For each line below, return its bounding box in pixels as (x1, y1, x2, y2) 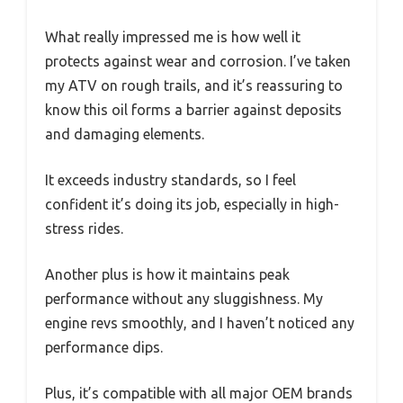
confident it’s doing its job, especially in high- (45, 195, 339, 212)
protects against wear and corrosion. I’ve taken (45, 52, 351, 69)
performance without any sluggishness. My (45, 290, 323, 307)
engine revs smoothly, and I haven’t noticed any (45, 314, 354, 331)
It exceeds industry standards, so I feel (45, 171, 296, 188)
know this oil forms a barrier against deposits (45, 101, 342, 118)
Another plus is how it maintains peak (45, 265, 290, 282)
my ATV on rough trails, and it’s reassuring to (45, 76, 343, 94)
